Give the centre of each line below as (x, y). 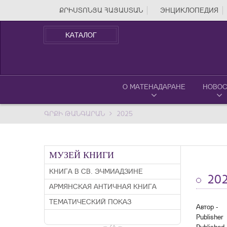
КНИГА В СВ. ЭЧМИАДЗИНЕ (96, 171)
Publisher (210, 217)
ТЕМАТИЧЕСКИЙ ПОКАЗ (90, 202)
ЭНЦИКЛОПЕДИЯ (189, 10)
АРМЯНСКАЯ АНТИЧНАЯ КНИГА (103, 186)
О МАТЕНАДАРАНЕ (154, 87)
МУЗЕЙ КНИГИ (82, 155)
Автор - (207, 207)
